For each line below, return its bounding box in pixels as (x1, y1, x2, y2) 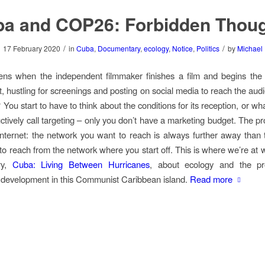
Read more (190, 172, 232, 185)
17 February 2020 (2, 43, 60, 54)
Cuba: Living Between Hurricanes (12, 157, 150, 170)
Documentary (97, 43, 140, 54)
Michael (237, 43, 263, 54)
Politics (196, 43, 219, 54)
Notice (172, 43, 193, 54)
